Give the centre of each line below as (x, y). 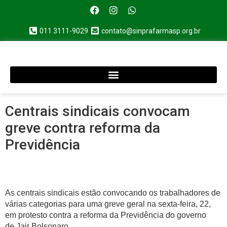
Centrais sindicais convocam (98, 111)
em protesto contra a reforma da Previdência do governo (106, 215)
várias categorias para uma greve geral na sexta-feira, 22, (108, 204)
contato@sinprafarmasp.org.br (151, 31)
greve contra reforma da (83, 128)
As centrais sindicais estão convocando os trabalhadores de (113, 193)
